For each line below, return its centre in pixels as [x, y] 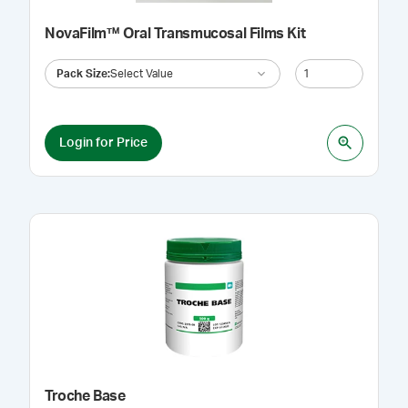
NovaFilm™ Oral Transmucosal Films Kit [175, 34]
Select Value [142, 73]
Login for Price [103, 143]
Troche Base [85, 396]
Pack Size [82, 73]
